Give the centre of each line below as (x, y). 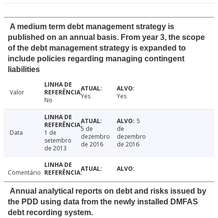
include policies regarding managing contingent (96, 59)
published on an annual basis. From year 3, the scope (106, 37)
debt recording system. (50, 213)
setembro (58, 141)
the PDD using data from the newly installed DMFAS (103, 202)
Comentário (24, 173)
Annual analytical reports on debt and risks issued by (108, 191)
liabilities (24, 70)
